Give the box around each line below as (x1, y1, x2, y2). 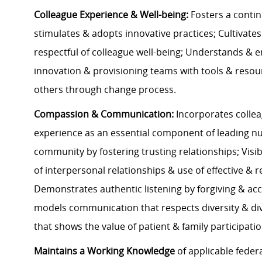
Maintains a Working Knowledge (34, 244, 175, 258)
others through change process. (34, 83, 178, 96)
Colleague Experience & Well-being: (34, 8, 188, 22)
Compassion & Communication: (34, 108, 174, 121)
